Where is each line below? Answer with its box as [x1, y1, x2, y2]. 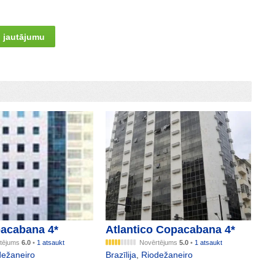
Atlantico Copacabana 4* [106, 223, 236, 236]
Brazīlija [106, 250, 137, 260]
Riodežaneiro [141, 250, 193, 260]
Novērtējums [139, 239, 180, 247]
